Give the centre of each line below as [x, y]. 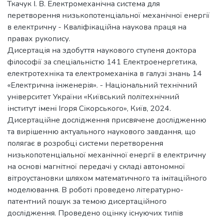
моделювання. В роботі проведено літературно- [95, 190]
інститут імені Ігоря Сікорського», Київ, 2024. [89, 108]
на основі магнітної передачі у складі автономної [96, 166]
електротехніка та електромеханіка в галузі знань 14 [105, 73]
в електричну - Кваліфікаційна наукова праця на [97, 27]
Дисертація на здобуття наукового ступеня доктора [102, 50]
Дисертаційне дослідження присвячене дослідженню [107, 120]
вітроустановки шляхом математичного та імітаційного [107, 178]
